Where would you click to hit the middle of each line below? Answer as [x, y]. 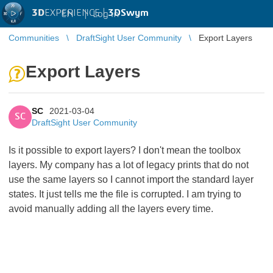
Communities [34, 38]
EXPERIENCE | [76, 13]
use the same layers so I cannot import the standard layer [131, 179]
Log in [106, 14]
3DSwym [128, 13]
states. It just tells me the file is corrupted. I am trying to [125, 194]
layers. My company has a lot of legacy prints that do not [129, 165]
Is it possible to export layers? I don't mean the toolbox [125, 150]
